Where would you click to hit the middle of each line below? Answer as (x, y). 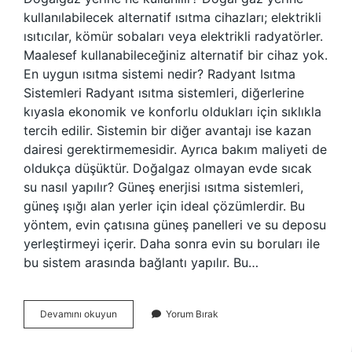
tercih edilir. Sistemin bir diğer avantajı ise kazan (167, 130)
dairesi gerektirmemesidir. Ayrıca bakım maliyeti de (175, 149)
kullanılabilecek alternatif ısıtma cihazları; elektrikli (172, 17)
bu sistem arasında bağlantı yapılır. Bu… (141, 262)
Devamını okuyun (79, 314)
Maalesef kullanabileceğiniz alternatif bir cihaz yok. (176, 55)
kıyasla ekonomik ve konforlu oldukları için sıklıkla (172, 112)
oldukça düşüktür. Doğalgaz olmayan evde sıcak (168, 168)
